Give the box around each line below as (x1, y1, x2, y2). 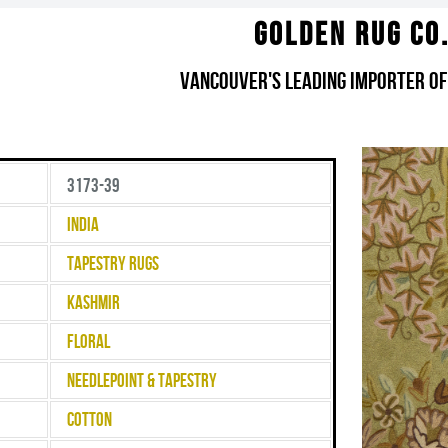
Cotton (67, 409, 112, 431)
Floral (67, 331, 110, 353)
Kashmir (67, 292, 120, 314)
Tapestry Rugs (67, 253, 159, 275)
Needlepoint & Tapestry (67, 370, 217, 392)
